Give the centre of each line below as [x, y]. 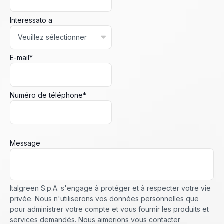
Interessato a [31, 20]
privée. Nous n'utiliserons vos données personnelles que [104, 199]
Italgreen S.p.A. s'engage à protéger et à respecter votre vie [110, 188]
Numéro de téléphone [46, 95]
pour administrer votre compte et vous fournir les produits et [109, 209]
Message [25, 143]
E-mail [20, 58]
